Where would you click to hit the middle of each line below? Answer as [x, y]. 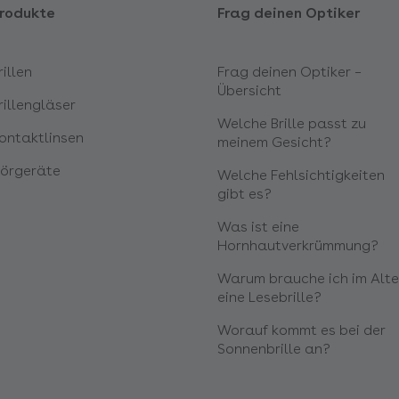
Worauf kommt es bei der [301, 330]
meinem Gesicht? [274, 142]
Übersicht [249, 90]
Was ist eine [258, 227]
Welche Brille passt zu [292, 123]
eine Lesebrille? [269, 297]
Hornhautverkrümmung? [298, 245]
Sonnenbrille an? [274, 349]
